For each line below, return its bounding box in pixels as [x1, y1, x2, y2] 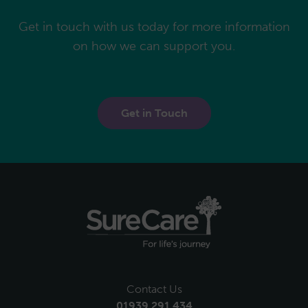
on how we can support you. [73, 38, 235, 54]
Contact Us [126, 283, 182, 296]
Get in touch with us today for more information [18, 19, 290, 34]
